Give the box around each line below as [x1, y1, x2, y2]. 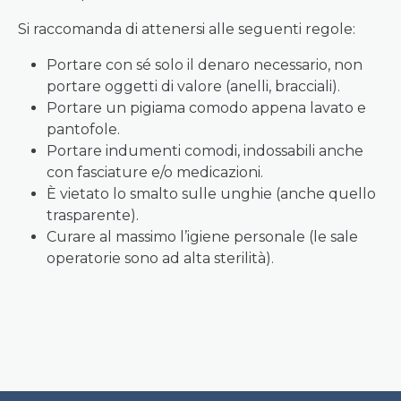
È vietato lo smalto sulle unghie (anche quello [47, 185, 376, 202]
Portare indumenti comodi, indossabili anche [47, 142, 363, 159]
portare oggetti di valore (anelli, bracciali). [47, 78, 340, 95]
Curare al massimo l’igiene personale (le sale [47, 228, 358, 245]
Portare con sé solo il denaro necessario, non [47, 56, 363, 73]
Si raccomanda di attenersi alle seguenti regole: [18, 21, 355, 38]
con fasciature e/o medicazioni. [47, 164, 263, 181]
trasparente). [47, 207, 139, 224]
